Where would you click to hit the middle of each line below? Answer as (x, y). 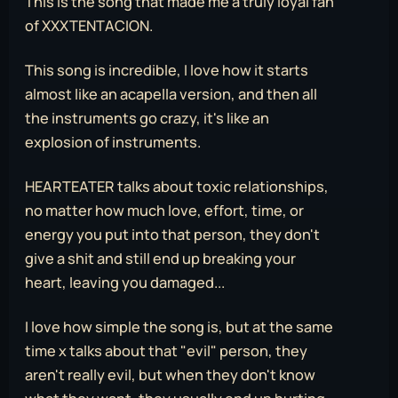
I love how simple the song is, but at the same (179, 327)
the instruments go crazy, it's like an (147, 119)
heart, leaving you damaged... (125, 283)
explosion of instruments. (113, 143)
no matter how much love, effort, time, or (164, 211)
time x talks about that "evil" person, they (166, 351)
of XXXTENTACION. (89, 26)
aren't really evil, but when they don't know (170, 375)
